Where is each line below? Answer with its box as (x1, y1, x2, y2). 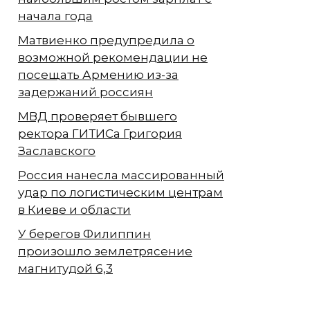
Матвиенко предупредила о (18, 33, 194, 47)
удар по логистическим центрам (18, 185, 223, 199)
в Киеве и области (18, 202, 131, 217)
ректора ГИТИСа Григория (18, 126, 182, 140)
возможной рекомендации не (18, 50, 208, 64)
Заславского (18, 143, 95, 158)
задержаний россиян (18, 84, 153, 99)
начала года (18, 8, 93, 23)
